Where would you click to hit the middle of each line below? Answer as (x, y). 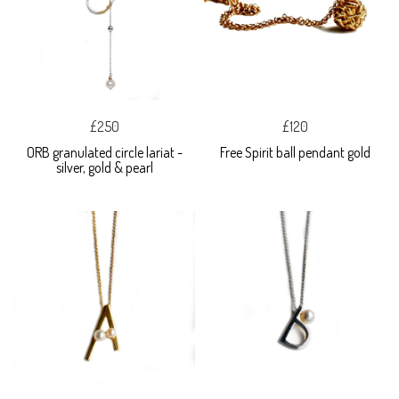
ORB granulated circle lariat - (104, 152)
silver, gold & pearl (104, 167)
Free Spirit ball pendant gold (295, 152)
